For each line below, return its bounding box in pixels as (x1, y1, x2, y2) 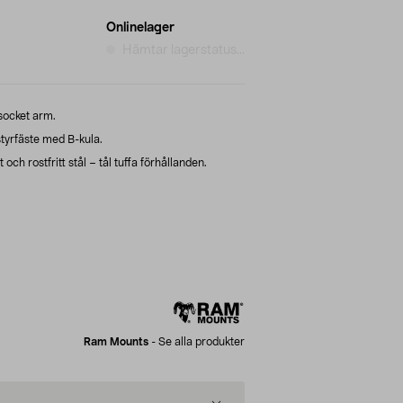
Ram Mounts (84, 336, 148, 347)
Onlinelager (106, 21, 175, 34)
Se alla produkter (158, 336, 245, 347)
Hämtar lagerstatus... (122, 43, 245, 57)
